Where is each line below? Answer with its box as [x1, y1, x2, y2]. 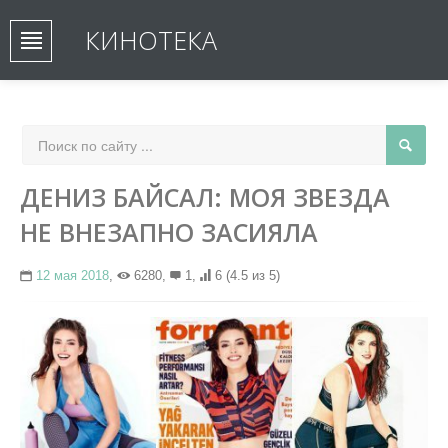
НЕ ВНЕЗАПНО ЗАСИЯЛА [20, 215, 318, 249]
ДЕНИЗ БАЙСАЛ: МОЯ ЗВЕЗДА [20, 180, 390, 214]
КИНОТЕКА [85, 23, 217, 57]
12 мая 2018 [36, 268, 109, 283]
